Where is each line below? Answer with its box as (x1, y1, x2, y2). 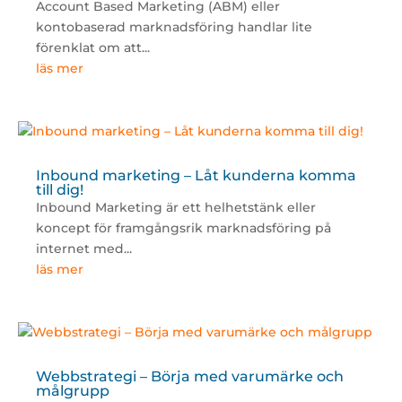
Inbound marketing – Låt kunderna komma (35, 167, 356, 185)
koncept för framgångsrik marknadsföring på (35, 220, 331, 237)
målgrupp (35, 382, 109, 400)
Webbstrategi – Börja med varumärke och (35, 368, 344, 386)
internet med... (35, 240, 132, 258)
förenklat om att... (35, 39, 150, 57)
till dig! (35, 181, 83, 199)
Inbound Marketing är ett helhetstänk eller (35, 199, 316, 216)
